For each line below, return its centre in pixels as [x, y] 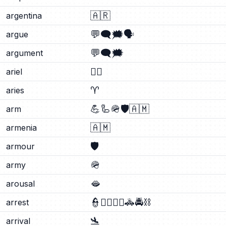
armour [20, 146]
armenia [21, 128]
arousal [20, 184]
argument [24, 53]
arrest [17, 202]
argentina [24, 16]
